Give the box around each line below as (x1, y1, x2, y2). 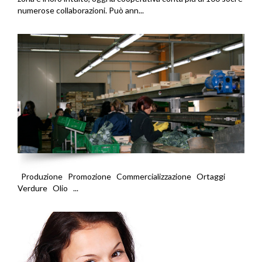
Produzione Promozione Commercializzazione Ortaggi (18, 171, 229, 181)
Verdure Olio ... (18, 182, 78, 193)
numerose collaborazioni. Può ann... (18, 5, 144, 15)
